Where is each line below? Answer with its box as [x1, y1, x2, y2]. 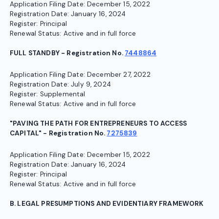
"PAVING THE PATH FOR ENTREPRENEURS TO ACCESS [10, 119, 187, 128]
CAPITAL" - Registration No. [10, 129, 107, 138]
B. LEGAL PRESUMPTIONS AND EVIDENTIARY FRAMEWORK [10, 199, 204, 208]
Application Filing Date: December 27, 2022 [10, 70, 151, 79]
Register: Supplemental [10, 90, 86, 99]
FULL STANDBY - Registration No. [10, 49, 125, 58]
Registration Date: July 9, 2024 [10, 80, 111, 89]
